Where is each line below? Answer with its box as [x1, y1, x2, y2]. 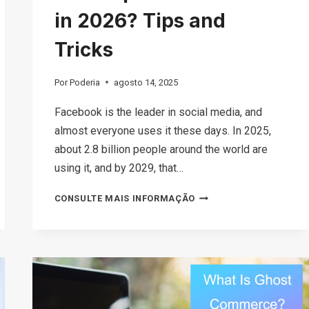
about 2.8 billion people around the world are [54, 142, 268, 156]
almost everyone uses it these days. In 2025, [54, 123, 271, 137]
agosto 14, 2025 [113, 77, 178, 88]
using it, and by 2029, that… [54, 161, 183, 175]
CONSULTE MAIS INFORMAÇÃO [54, 192, 195, 203]
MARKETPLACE [194, 228, 263, 239]
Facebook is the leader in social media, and [54, 105, 262, 119]
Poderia [69, 77, 100, 88]
